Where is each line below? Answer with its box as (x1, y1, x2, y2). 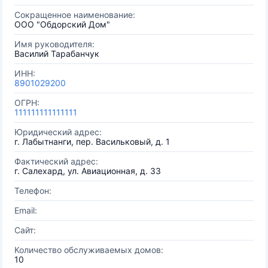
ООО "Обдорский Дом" (14, 19, 110, 29)
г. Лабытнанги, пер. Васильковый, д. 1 (14, 136, 170, 147)
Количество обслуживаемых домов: (14, 245, 163, 255)
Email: (14, 205, 37, 215)
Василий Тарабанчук (14, 48, 99, 59)
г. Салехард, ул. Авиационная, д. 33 (14, 166, 161, 176)
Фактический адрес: (14, 156, 98, 166)
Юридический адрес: (14, 127, 102, 137)
